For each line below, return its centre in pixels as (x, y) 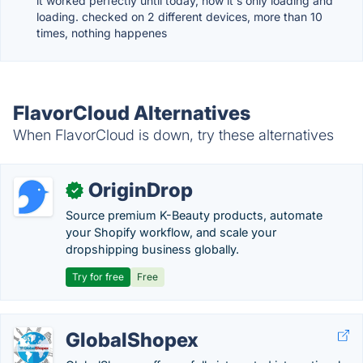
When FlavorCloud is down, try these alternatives (173, 135)
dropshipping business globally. (152, 249)
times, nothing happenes (102, 33)
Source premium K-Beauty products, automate (194, 215)
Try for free (98, 277)
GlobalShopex (132, 340)
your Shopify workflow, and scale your (171, 232)
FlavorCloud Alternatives (132, 113)
